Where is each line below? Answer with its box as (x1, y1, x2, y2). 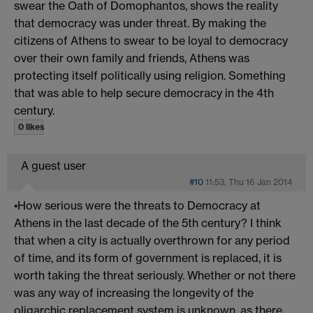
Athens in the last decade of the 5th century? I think (14, 215, 282, 230)
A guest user (21, 158, 86, 173)
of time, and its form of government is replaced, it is (14, 250, 282, 265)
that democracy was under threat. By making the (14, 15, 266, 30)
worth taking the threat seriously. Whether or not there (14, 268, 296, 282)
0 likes (18, 121, 44, 132)
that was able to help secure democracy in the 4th (14, 85, 274, 100)
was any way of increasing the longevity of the (14, 285, 254, 300)
